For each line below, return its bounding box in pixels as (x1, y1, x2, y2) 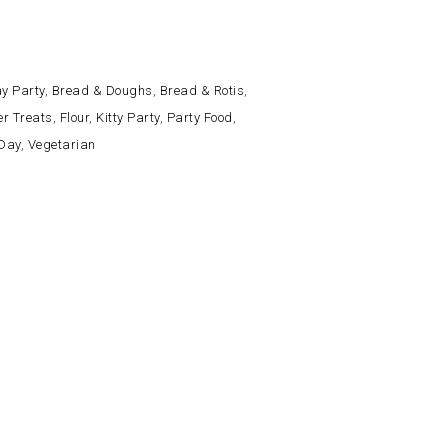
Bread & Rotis (159, 83, 244, 98)
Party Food (166, 110, 233, 125)
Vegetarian (27, 137, 96, 152)
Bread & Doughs (51, 83, 153, 98)
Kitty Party (96, 110, 160, 125)
